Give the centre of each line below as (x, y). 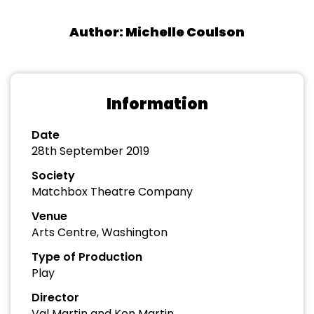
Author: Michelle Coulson (157, 32)
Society (53, 176)
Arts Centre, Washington (100, 232)
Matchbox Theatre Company (112, 192)
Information (157, 104)
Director (55, 298)
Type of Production (87, 257)
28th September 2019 (90, 151)
